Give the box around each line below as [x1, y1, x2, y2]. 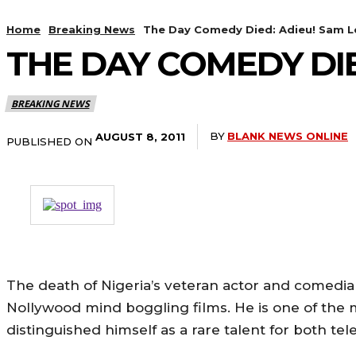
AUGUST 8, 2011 [95, 130, 185, 143]
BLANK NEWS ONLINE [227, 130, 348, 143]
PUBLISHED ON [6, 134, 92, 148]
